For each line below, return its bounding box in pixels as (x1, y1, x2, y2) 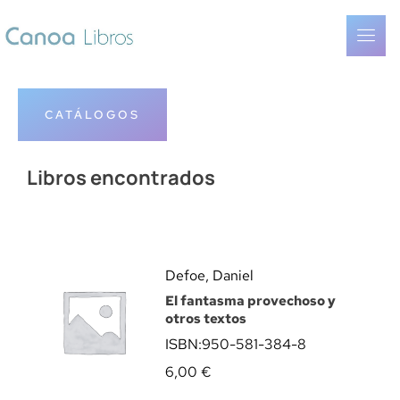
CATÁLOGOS (45, 107, 140, 122)
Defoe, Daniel (165, 266, 254, 285)
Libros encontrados (27, 164, 215, 191)
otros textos (165, 310, 246, 328)
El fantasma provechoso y (165, 292, 336, 310)
